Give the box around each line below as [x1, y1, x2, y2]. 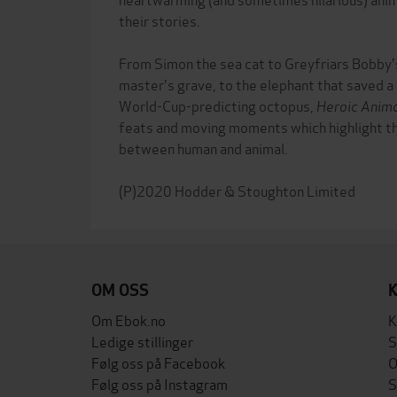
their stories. [119, 10, 200, 30]
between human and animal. [119, 137, 288, 158]
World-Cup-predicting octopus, [119, 95, 316, 115]
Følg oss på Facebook [91, 352, 225, 372]
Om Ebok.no [91, 309, 166, 330]
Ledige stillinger [91, 331, 193, 351]
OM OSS [91, 280, 149, 300]
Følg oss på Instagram [91, 373, 228, 393]
